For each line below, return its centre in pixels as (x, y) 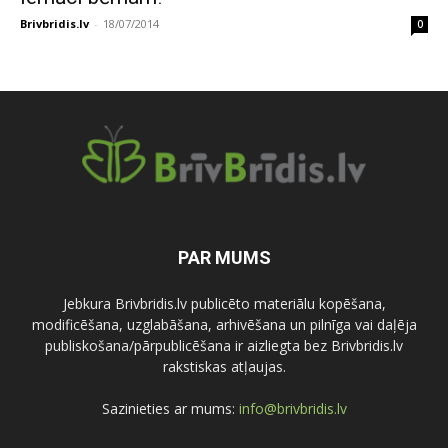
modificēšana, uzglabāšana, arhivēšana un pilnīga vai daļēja (224, 325)
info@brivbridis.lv (292, 409)
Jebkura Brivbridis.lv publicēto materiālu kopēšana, (224, 304)
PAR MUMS (224, 258)
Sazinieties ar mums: (170, 409)
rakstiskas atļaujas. (224, 367)
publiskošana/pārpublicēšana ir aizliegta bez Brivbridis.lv (224, 346)
